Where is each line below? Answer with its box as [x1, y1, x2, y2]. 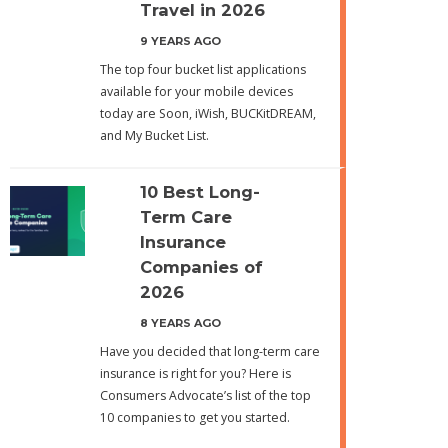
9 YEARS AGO [139, 34, 221, 48]
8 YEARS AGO [139, 316, 221, 330]
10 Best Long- [139, 182, 260, 202]
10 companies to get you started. [99, 409, 290, 426]
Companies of [139, 257, 263, 277]
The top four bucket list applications [99, 61, 306, 78]
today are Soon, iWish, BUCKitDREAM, [99, 105, 316, 122]
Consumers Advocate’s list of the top [99, 387, 311, 404]
